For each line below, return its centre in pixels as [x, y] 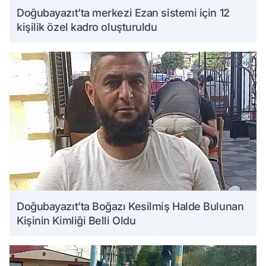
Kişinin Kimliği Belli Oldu [76, 221]
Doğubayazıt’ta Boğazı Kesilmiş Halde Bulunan [130, 207]
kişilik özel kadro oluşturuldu [87, 27]
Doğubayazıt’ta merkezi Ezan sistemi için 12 [123, 13]
